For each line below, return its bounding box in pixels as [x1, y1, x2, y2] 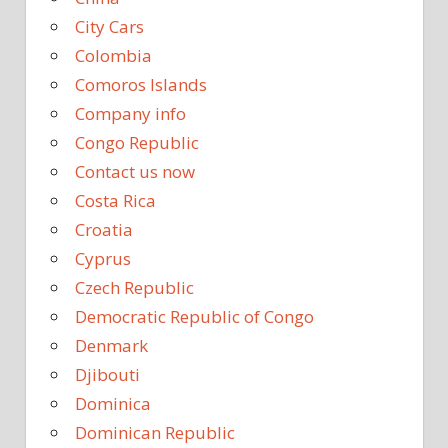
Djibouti [75, 363, 140, 387]
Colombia [75, 44, 152, 68]
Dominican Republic [75, 421, 235, 445]
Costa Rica [75, 189, 156, 213]
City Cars [75, 15, 144, 39]
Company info [75, 102, 186, 126]
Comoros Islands [75, 73, 207, 97]
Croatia [75, 218, 133, 242]
